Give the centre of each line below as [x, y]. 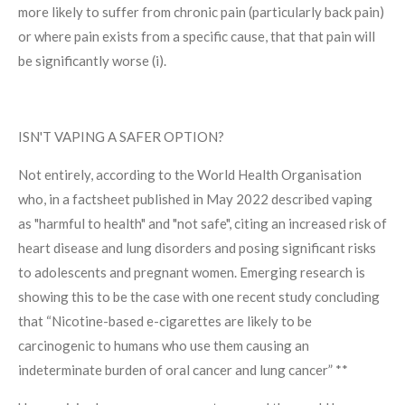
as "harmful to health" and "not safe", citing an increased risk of [202, 223]
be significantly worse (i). [92, 60]
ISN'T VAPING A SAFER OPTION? [121, 136]
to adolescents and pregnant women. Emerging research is [192, 272]
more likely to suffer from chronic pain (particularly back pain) [201, 11]
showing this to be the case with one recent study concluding [199, 296]
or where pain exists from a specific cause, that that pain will [197, 36]
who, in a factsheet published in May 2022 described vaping [195, 198]
